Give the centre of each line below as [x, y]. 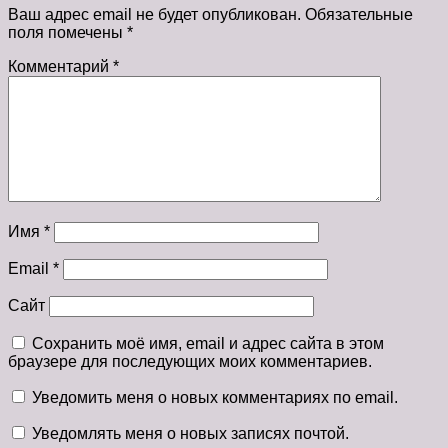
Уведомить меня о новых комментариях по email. [215, 398]
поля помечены [67, 33]
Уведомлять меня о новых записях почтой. [190, 434]
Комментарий [60, 67]
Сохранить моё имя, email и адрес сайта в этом [208, 344]
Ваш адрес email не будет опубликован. [154, 15]
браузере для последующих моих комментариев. [190, 362]
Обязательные [359, 15]
